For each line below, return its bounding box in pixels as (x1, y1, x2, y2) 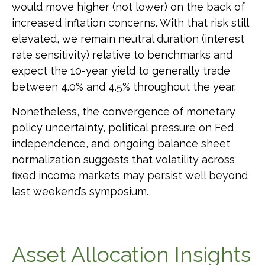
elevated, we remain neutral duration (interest (12, 33, 244, 46)
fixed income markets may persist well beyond (12, 169, 248, 182)
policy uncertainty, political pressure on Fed (12, 121, 234, 134)
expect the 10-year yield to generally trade (12, 64, 230, 77)
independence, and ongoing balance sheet (12, 137, 230, 150)
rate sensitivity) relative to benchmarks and (12, 49, 232, 62)
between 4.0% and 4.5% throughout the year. (12, 80, 236, 93)
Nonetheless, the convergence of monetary (12, 105, 235, 118)
